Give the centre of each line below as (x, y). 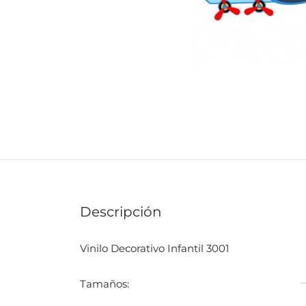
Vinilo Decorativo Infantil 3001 (154, 249)
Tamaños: (105, 284)
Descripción (121, 212)
